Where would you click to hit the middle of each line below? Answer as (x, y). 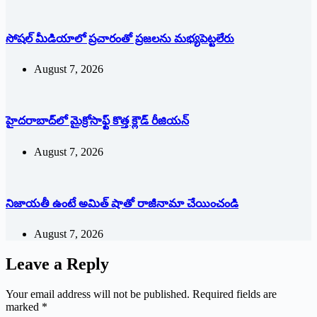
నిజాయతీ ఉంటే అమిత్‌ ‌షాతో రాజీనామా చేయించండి (122, 203)
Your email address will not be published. (98, 294)
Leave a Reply (57, 264)
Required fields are (235, 294)
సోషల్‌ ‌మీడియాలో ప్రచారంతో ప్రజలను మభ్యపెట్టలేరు (120, 38)
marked (24, 307)
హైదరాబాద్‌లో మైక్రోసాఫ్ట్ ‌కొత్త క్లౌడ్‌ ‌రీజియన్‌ (97, 121)
